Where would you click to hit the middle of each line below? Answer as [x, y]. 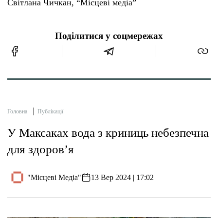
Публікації [50, 112]
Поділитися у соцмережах [109, 36]
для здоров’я [41, 149]
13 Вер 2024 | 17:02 [123, 177]
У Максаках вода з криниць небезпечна [108, 133]
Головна [17, 112]
